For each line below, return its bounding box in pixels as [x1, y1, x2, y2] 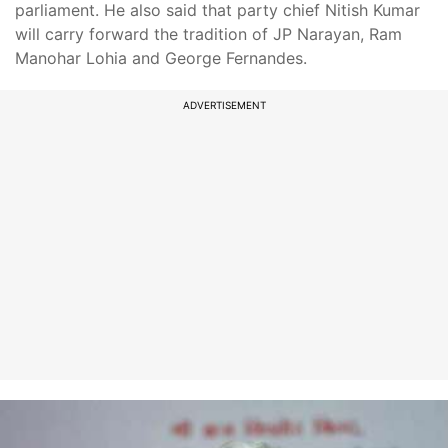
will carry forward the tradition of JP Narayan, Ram [15, 24, 402, 44]
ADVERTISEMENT [182, 99, 266, 111]
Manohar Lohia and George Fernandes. [15, 48, 307, 68]
